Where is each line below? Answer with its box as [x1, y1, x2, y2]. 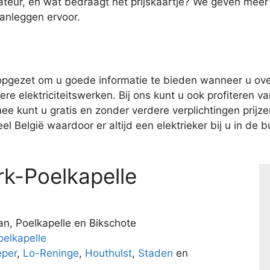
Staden [138, 247, 173, 259]
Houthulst [85, 247, 132, 259]
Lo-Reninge [23, 247, 79, 259]
